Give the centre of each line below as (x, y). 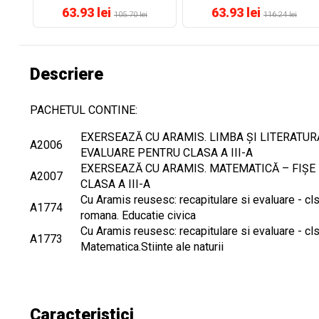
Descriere (67, 74)
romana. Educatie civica (138, 215)
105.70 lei (131, 15)
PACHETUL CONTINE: (84, 110)
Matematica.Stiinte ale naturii (152, 247)
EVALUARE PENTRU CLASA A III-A (167, 153)
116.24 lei (280, 15)
